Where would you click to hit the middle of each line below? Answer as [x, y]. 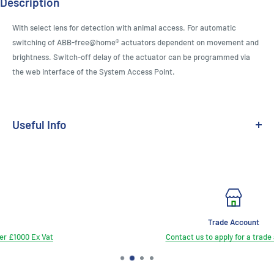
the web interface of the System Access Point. [94, 72]
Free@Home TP [70, 150]
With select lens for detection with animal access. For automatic [124, 28]
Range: [25, 170]
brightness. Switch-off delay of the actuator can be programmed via [131, 57]
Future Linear [62, 170]
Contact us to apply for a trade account [165, 237]
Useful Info [39, 125]
